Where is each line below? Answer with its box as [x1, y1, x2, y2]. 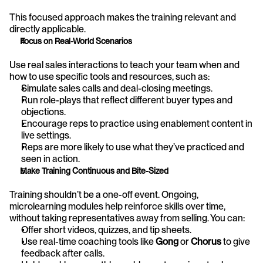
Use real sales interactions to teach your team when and [9, 59, 240, 70]
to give [221, 235, 250, 247]
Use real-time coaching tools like [21, 235, 156, 247]
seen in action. [21, 153, 80, 164]
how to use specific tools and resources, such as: [9, 70, 210, 82]
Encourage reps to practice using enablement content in [21, 117, 252, 129]
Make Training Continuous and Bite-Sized [20, 166, 168, 176]
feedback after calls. [21, 247, 104, 259]
